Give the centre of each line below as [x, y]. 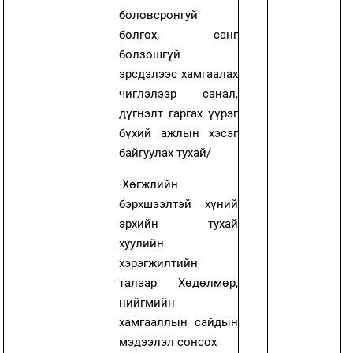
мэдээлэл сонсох [168, 342]
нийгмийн [147, 302]
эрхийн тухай [179, 223]
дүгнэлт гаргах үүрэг [179, 113]
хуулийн [142, 243]
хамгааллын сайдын [179, 322]
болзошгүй [150, 54]
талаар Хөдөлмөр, [179, 282]
